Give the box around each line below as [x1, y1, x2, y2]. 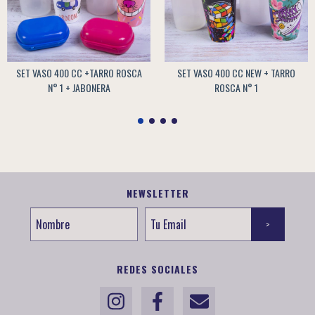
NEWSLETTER [126, 185, 189, 200]
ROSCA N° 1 [214, 79, 258, 95]
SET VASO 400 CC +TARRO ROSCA [15, 65, 142, 80]
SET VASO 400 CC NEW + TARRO [177, 65, 295, 80]
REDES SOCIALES [117, 261, 198, 276]
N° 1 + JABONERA [47, 79, 110, 95]
